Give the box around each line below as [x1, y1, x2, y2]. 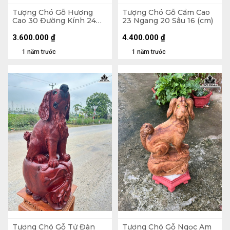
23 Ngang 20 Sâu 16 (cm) [122, 15, 213, 25]
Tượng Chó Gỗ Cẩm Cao [122, 7, 210, 17]
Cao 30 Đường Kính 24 [12, 15, 96, 25]
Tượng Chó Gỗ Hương [12, 7, 93, 17]
